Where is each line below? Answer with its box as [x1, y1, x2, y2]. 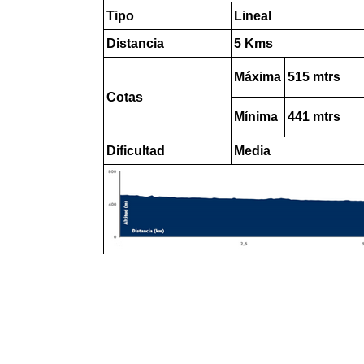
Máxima [233, 70, 281, 84]
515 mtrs [287, 70, 340, 84]
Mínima [233, 110, 278, 123]
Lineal [233, 9, 271, 23]
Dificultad [106, 144, 165, 158]
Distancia [106, 37, 164, 50]
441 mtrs [287, 110, 340, 123]
